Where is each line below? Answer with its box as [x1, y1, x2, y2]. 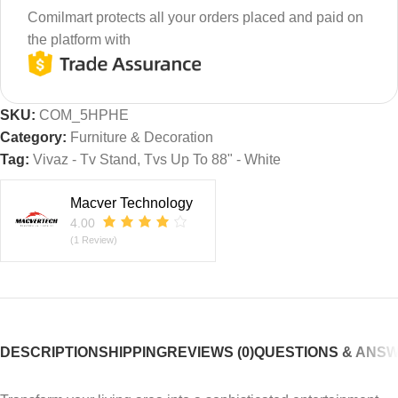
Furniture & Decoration [70, 130, 213, 146]
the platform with [28, 31, 131, 47]
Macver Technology [70, 195, 193, 211]
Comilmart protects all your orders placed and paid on [28, 9, 363, 25]
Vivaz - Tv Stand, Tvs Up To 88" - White [33, 152, 281, 168]
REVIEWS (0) [167, 345, 254, 361]
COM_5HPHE [39, 107, 129, 123]
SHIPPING [99, 345, 167, 361]
